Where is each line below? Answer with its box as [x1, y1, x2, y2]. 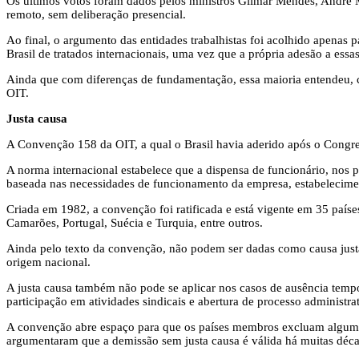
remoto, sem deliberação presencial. [6, 7, 189, 21]
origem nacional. [6, 255, 91, 268]
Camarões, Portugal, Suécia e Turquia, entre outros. [6, 216, 263, 229]
